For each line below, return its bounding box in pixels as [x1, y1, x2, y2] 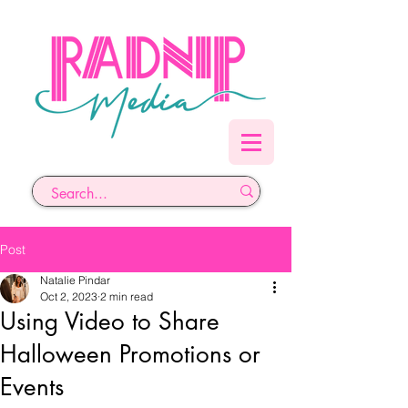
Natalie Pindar [40, 273, 110, 287]
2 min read [100, 290, 153, 303]
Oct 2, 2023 [40, 290, 97, 303]
